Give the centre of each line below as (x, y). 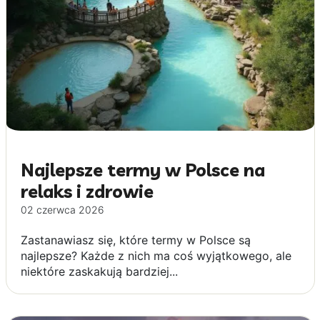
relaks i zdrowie (87, 191)
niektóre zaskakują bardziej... (99, 271)
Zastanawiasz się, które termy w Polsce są (135, 240)
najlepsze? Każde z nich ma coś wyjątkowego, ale (156, 256)
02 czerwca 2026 (62, 210)
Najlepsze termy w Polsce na (142, 170)
